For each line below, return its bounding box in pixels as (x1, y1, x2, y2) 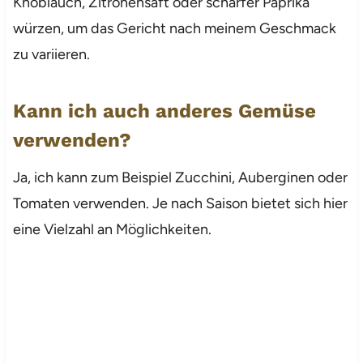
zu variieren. (12, 45, 90, 63)
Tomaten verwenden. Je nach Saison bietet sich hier (12, 194, 348, 212)
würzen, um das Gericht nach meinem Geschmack (12, 19, 336, 37)
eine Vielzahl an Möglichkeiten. (12, 220, 211, 238)
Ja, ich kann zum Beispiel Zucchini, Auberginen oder (12, 168, 348, 186)
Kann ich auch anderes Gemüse (12, 99, 316, 122)
